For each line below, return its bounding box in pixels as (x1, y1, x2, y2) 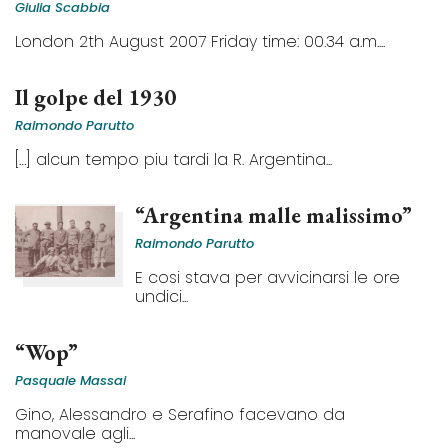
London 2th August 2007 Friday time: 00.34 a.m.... (15, 30, 385, 53)
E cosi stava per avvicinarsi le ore (135, 266, 400, 289)
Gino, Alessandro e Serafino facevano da (15, 403, 345, 426)
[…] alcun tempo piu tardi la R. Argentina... (15, 148, 332, 171)
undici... (135, 285, 188, 308)
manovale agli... (15, 422, 135, 445)
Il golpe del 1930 (15, 83, 176, 112)
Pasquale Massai (15, 371, 126, 390)
